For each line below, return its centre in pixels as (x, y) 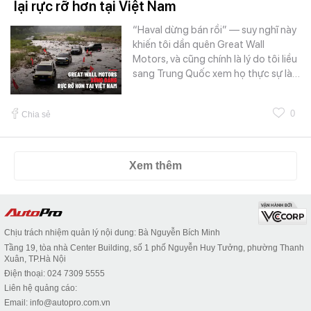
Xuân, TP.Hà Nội (35, 259)
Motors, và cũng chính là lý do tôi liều (215, 59)
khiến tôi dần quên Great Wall (199, 45)
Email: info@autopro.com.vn (57, 303)
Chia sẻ (36, 115)
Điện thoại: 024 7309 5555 (54, 274)
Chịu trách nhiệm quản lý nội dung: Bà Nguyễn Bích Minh (112, 233)
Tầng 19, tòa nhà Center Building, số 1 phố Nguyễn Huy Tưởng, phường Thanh (154, 248)
